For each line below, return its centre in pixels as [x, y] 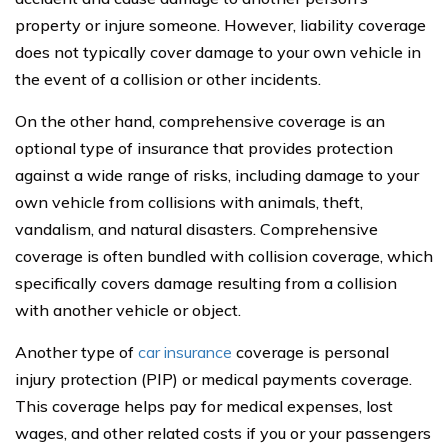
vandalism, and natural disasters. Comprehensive [196, 229]
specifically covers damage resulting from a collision [206, 283]
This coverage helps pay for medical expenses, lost [204, 406]
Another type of [76, 352]
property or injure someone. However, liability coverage [220, 25]
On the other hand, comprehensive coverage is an [200, 121]
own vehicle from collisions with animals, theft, [189, 202]
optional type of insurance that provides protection [204, 148]
